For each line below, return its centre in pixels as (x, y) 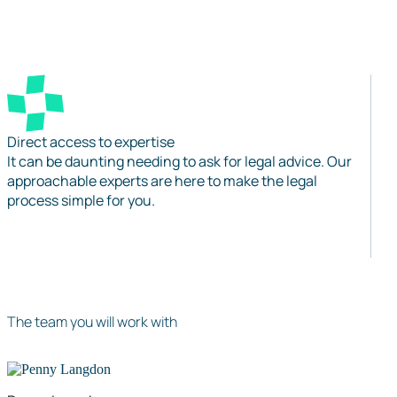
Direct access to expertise (91, 142)
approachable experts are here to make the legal (162, 181)
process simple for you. (81, 200)
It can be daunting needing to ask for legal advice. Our (179, 161)
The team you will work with (92, 322)
